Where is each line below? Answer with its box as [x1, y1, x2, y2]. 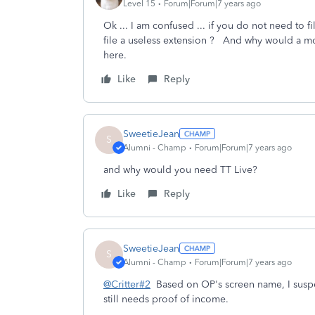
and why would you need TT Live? [103, 164, 257, 176]
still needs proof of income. [103, 293, 229, 305]
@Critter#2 [103, 278, 150, 290]
